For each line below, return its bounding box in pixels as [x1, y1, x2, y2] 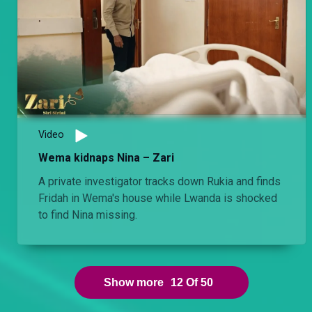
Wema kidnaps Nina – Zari [38, 151, 174, 165]
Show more [103, 276, 164, 289]
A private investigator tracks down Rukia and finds [38, 175, 281, 189]
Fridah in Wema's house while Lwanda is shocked [38, 192, 277, 205]
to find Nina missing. [38, 208, 137, 222]
